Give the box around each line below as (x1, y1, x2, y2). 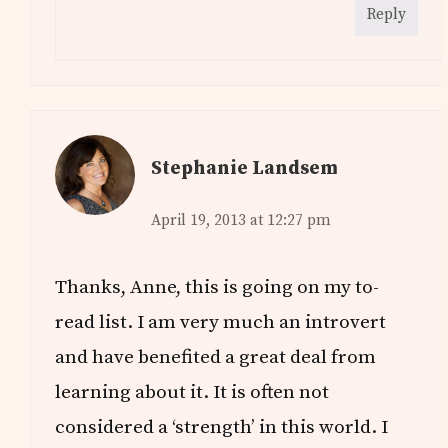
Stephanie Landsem (151, 156, 338, 181)
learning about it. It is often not (55, 380, 330, 405)
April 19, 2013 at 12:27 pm (151, 211, 332, 231)
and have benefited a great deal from (55, 345, 377, 370)
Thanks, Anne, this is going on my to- (55, 275, 380, 300)
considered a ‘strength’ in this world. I (55, 415, 389, 440)
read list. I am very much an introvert (55, 310, 387, 335)
